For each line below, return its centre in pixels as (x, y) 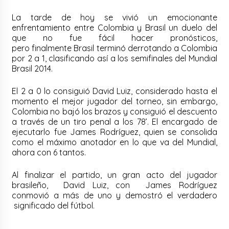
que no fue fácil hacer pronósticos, (114, 38)
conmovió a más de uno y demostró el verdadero (114, 196)
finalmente (52, 48)
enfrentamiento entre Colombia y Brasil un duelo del (114, 28)
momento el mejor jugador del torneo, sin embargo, (114, 101)
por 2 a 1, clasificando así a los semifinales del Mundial (114, 59)
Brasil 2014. (33, 69)
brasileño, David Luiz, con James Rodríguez (114, 185)
